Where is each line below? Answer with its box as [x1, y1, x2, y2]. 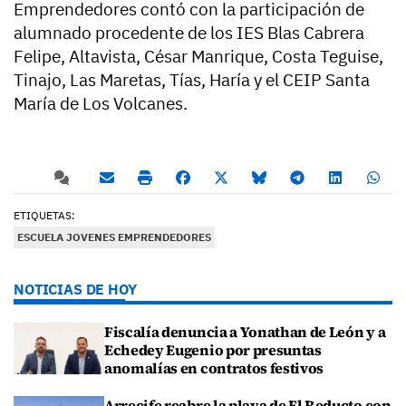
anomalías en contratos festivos [104, 358, 324, 379]
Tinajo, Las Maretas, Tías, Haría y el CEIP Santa [14, 69, 370, 92]
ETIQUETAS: [14, 208, 75, 223]
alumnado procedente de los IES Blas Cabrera [14, 22, 364, 44]
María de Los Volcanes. [14, 92, 188, 115]
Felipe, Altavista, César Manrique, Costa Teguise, [14, 45, 383, 68]
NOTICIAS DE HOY [14, 280, 137, 299]
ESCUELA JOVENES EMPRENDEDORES [17, 230, 211, 245]
